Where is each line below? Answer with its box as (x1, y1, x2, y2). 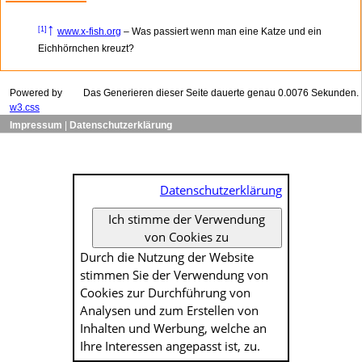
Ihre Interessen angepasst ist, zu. (80, 337, 261, 354)
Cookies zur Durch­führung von (80, 284, 251, 301)
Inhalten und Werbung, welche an (80, 319, 267, 336)
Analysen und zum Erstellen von (80, 301, 259, 318)
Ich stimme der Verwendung (108, 210, 266, 227)
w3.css (10, 102, 40, 113)
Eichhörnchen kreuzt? (38, 43, 134, 54)
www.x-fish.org (57, 26, 121, 37)
